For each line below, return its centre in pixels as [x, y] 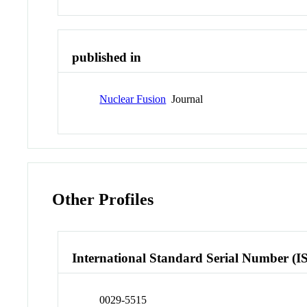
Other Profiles [103, 199]
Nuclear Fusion [133, 99]
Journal [185, 99]
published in [107, 58]
